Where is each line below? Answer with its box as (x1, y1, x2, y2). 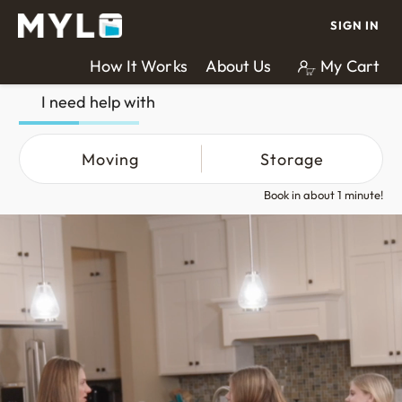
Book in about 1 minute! (264, 188, 383, 202)
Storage (259, 148, 324, 170)
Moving (81, 148, 139, 170)
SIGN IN (330, 18, 380, 32)
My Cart (320, 56, 380, 76)
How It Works (89, 56, 188, 76)
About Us (205, 56, 272, 76)
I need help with (41, 92, 156, 112)
